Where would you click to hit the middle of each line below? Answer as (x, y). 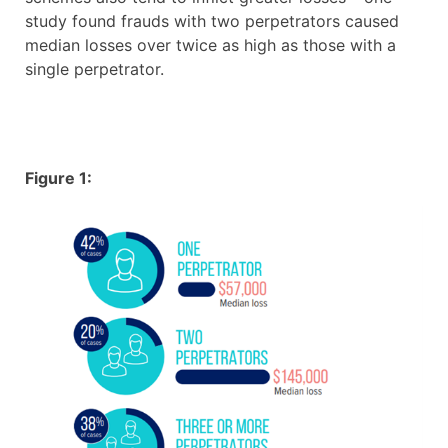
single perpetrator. (94, 69)
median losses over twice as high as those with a (210, 45)
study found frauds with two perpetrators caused (212, 21)
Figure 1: (58, 178)
